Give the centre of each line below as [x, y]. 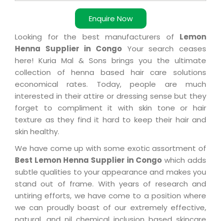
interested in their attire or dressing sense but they [110, 96]
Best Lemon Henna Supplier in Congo [88, 160]
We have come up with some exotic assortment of [110, 148]
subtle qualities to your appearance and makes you [110, 172]
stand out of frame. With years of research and [110, 184]
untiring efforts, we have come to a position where [110, 196]
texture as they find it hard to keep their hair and [110, 120]
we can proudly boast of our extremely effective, [110, 208]
